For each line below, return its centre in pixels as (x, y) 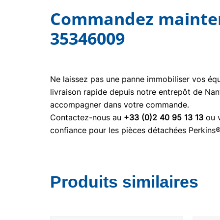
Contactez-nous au (87, 117)
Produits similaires (124, 182)
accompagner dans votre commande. (120, 105)
